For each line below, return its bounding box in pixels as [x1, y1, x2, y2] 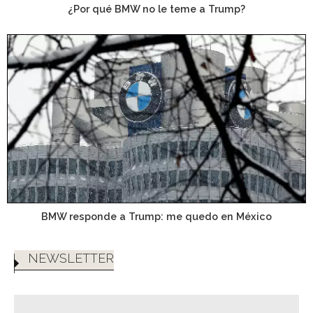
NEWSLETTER [28, 250, 114, 265]
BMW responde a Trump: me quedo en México [41, 210, 272, 223]
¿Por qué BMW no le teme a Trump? [68, 2, 245, 15]
